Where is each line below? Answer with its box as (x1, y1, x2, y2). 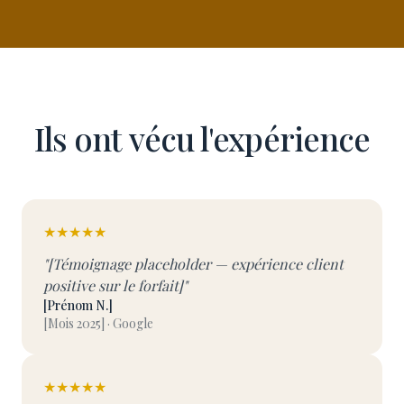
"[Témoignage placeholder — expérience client (43, 254, 344, 273)
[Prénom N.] (43, 297, 113, 314)
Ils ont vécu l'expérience (33, 116, 371, 160)
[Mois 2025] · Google (43, 315, 153, 332)
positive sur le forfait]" (43, 276, 188, 295)
